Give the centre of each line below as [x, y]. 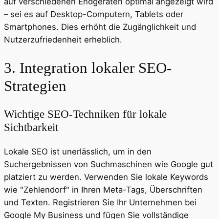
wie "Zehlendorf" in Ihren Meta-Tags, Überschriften [103, 189]
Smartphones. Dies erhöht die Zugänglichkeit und [100, 27]
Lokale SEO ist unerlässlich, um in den [78, 151]
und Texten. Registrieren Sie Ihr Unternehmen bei [100, 202]
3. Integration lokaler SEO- [88, 68]
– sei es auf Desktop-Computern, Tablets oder [94, 14]
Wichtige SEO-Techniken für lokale [85, 114]
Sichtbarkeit [31, 127]
